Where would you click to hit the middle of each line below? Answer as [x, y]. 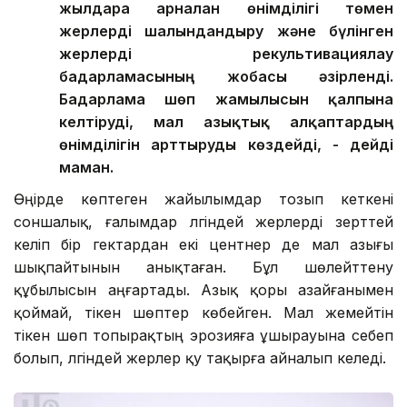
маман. [86, 167]
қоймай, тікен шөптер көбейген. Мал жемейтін [203, 312]
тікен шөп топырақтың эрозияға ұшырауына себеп [203, 335]
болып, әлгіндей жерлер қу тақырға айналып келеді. [200, 357]
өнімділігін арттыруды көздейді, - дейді [226, 144]
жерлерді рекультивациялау [226, 53]
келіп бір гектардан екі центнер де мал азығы [203, 244]
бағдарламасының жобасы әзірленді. [226, 76]
